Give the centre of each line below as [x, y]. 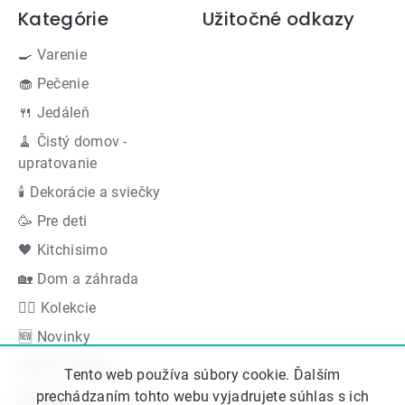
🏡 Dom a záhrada [79, 279]
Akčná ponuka [66, 366]
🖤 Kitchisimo [63, 250]
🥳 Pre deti [53, 221]
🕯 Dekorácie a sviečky [89, 193]
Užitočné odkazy [279, 19]
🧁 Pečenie [53, 84]
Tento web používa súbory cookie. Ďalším [202, 375]
